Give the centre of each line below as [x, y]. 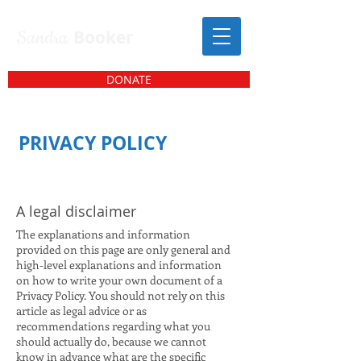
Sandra [45, 38]
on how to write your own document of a [119, 280]
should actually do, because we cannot [111, 341]
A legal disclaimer [76, 211]
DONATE [129, 79]
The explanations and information [103, 234]
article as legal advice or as [81, 311]
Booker [104, 37]
